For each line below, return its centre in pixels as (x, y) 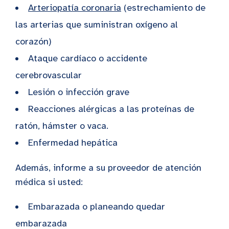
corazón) (33, 41)
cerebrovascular (49, 75)
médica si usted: (49, 182)
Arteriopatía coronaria (75, 7)
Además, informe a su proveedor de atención (108, 167)
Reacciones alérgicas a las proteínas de (111, 109)
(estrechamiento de (163, 7)
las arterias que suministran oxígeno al (97, 24)
